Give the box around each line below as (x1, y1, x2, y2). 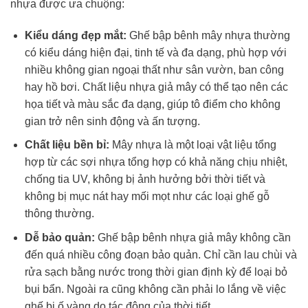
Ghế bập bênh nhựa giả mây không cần (94, 232, 291, 244)
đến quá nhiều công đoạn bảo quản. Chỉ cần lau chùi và (24, 249, 297, 261)
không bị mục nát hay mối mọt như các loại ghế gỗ (24, 190, 269, 203)
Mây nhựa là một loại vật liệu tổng (109, 139, 276, 151)
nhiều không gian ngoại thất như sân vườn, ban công (24, 63, 284, 76)
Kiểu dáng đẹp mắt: (24, 29, 126, 41)
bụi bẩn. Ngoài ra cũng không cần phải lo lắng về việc (24, 283, 286, 296)
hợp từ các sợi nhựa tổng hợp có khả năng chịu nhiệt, (24, 156, 287, 168)
